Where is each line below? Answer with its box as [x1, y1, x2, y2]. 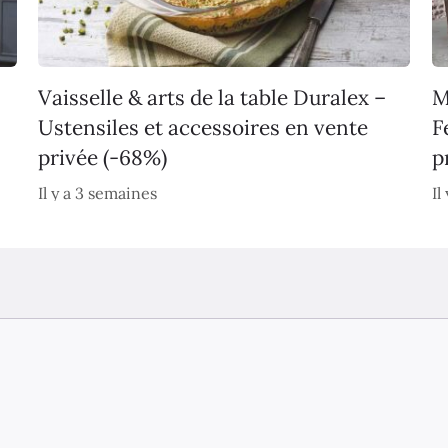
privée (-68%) [37, 144, 167, 172]
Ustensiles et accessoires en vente [37, 114, 368, 142]
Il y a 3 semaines [37, 183, 157, 204]
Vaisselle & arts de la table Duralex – [37, 84, 386, 112]
